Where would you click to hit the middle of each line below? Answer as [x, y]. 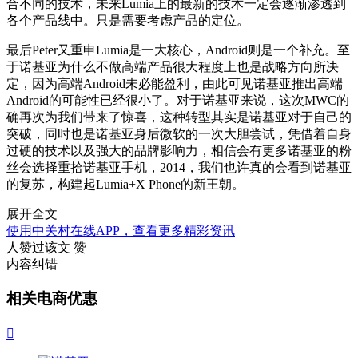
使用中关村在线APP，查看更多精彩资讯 [121, 231]
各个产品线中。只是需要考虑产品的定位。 [128, 21]
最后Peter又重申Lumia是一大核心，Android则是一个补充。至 [178, 50]
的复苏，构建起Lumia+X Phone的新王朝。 [125, 185]
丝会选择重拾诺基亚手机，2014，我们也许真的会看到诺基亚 [179, 168]
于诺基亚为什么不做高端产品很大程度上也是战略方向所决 [173, 67]
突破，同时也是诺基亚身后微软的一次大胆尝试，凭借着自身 [179, 134]
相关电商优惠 [52, 299]
